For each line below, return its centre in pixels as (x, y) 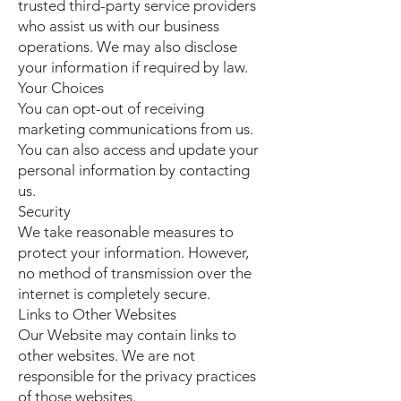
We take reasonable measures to (126, 232)
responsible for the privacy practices (137, 376)
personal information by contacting (134, 170)
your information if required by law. (137, 67)
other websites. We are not (107, 355)
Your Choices (61, 88)
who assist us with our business (119, 26)
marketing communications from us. (136, 129)
